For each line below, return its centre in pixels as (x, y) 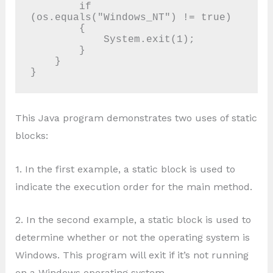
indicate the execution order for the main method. (133, 186)
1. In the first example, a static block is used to (125, 169)
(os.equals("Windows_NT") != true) (131, 17)
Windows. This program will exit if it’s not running (132, 255)
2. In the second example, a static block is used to (133, 220)
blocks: (31, 135)
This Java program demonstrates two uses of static (136, 118)
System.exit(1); (67, 39)
